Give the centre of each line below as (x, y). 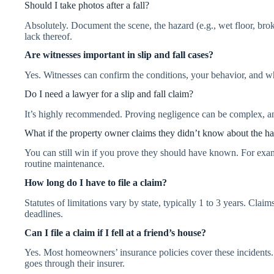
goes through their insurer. (75, 264)
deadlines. (44, 213)
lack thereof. (48, 36)
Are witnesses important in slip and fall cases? (119, 55)
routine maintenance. (65, 164)
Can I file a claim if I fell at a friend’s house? (115, 232)
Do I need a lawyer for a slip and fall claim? (109, 94)
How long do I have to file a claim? (96, 183)
